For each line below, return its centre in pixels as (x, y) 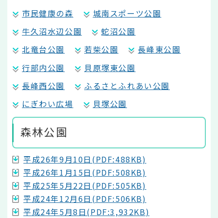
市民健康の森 (48, 13)
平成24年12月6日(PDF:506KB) (85, 199)
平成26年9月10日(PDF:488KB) (85, 159)
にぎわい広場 (48, 104)
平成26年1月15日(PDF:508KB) (85, 173)
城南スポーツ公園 (127, 13)
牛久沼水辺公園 (52, 31)
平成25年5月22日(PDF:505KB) (85, 186)
